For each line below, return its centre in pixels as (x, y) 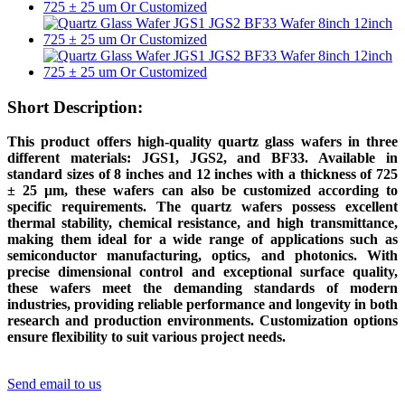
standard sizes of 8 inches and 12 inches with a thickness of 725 (202, 174)
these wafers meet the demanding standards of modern (202, 288)
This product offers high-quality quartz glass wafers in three (202, 142)
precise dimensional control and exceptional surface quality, (202, 272)
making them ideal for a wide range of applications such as (202, 240)
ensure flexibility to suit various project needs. (146, 337)
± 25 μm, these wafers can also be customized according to (202, 191)
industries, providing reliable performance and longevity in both (202, 305)
